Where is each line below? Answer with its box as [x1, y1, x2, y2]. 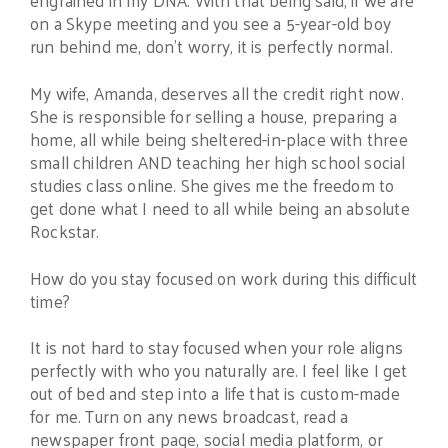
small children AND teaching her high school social [30, 146, 406, 177]
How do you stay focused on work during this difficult [30, 262, 418, 293]
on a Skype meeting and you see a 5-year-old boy [30, 7, 391, 38]
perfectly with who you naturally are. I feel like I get [30, 355, 408, 386]
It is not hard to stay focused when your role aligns [30, 332, 403, 363]
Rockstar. [30, 215, 100, 246]
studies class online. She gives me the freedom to [30, 169, 395, 200]
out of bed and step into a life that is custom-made [30, 378, 400, 409]
